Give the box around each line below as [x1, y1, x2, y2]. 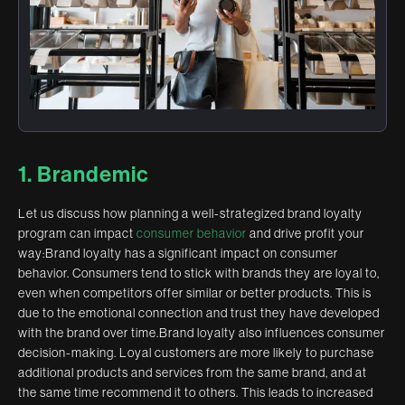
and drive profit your [247, 226, 364, 241]
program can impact [18, 226, 137, 241]
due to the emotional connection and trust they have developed [18, 306, 380, 321]
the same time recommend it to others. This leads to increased [18, 385, 373, 400]
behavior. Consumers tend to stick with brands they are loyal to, [18, 266, 380, 281]
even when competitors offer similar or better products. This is [18, 286, 372, 301]
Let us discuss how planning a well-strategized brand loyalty [18, 206, 363, 221]
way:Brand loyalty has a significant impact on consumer [18, 246, 338, 261]
